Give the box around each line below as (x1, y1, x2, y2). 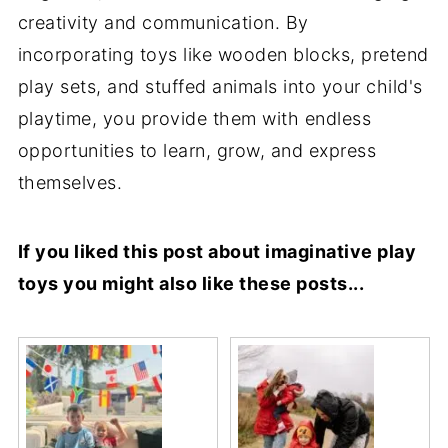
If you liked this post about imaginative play (17, 240, 417, 262)
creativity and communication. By (17, 11, 309, 33)
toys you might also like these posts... (17, 272, 365, 294)
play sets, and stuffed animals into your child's (17, 75, 423, 97)
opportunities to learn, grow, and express (17, 139, 377, 161)
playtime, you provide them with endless (17, 107, 372, 129)
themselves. (17, 171, 123, 193)
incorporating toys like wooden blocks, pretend (17, 43, 429, 65)
